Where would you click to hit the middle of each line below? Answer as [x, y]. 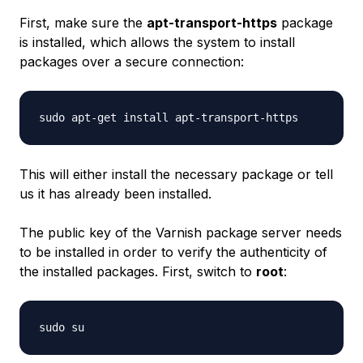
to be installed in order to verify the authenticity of [173, 252]
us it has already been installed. [115, 194]
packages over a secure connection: [132, 62]
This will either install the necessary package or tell [176, 174]
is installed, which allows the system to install [157, 42]
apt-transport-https [212, 23]
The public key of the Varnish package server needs [181, 233]
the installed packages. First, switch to [138, 271]
